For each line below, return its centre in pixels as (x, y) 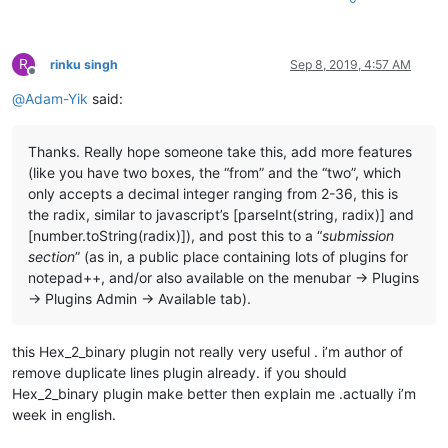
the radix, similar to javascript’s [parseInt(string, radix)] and (221, 214)
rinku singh (84, 64)
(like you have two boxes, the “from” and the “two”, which (214, 172)
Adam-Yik (56, 98)
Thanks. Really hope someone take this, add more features (220, 151)
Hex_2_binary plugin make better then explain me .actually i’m (214, 393)
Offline (49, 78)
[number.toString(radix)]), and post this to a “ (175, 235)
